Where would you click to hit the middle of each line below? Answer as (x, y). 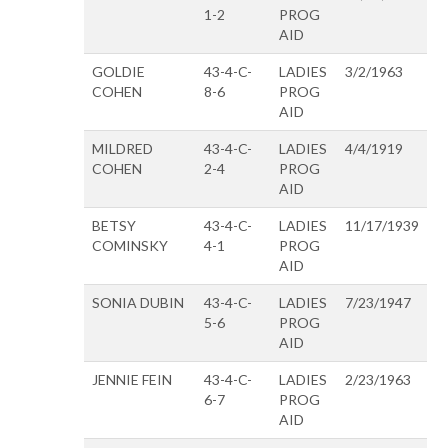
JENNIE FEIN (132, 379)
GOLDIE (118, 71)
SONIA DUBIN (138, 302)
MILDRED (122, 148)
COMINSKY (130, 245)
